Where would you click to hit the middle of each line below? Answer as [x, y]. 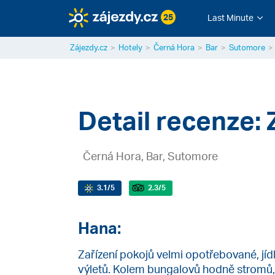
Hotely [130, 47]
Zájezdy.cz [89, 47]
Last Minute [230, 17]
